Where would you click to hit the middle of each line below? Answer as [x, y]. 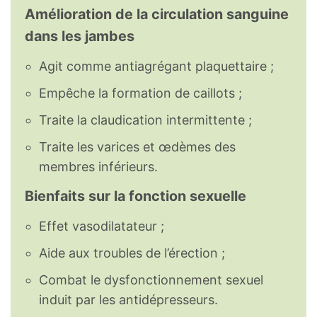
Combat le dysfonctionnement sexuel [151, 279]
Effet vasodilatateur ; [102, 226]
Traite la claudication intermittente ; [145, 120]
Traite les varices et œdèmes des [137, 146]
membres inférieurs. [98, 166]
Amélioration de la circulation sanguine [157, 15]
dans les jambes [80, 36]
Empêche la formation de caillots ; [140, 93]
